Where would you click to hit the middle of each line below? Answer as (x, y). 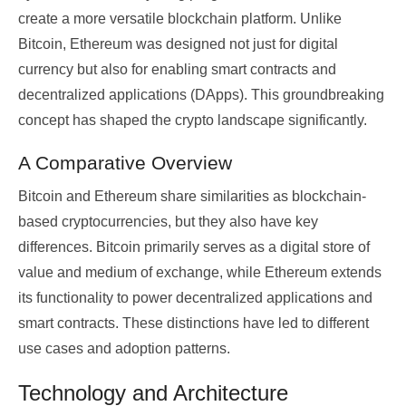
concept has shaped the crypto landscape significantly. (193, 121)
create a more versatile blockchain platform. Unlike (180, 19)
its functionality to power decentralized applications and (195, 298)
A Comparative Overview (125, 163)
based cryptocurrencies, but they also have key (168, 222)
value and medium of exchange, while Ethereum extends (200, 273)
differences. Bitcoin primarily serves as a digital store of (194, 247)
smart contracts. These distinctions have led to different (193, 324)
